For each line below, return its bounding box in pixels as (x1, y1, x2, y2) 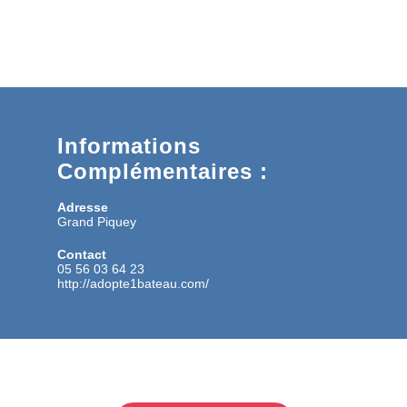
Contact (57, 246, 106, 262)
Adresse (57, 199, 108, 214)
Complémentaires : (57, 158, 268, 184)
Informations (57, 133, 201, 158)
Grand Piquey (57, 213, 136, 229)
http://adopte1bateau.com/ (57, 275, 209, 291)
